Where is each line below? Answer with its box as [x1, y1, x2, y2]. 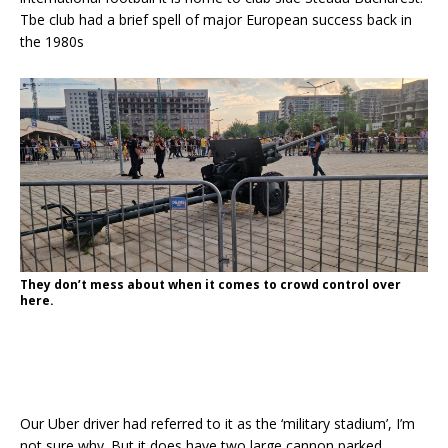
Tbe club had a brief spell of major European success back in [20, 9, 412, 29]
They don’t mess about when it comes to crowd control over [20, 276, 401, 294]
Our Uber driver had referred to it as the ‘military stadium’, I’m [20, 414, 415, 434]
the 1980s [20, 31, 84, 51]
